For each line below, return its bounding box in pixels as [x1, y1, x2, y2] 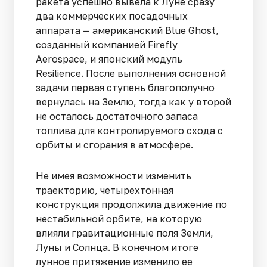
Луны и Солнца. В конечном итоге [36, 241, 198, 253]
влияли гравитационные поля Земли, [36, 226, 213, 239]
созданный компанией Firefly [36, 38, 178, 51]
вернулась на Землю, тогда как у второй [36, 95, 231, 108]
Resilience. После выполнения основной [36, 67, 226, 79]
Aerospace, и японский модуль [36, 52, 182, 65]
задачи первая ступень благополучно [36, 81, 215, 94]
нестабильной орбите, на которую [36, 212, 202, 225]
